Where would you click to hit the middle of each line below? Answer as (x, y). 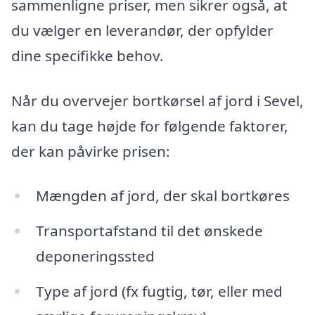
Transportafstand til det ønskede (149, 231)
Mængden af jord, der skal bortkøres (162, 196)
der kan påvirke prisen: (91, 151)
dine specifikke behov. (88, 56)
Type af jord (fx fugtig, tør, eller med (159, 291)
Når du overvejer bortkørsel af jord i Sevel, (157, 100)
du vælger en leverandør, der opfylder (142, 30)
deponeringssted (95, 256)
